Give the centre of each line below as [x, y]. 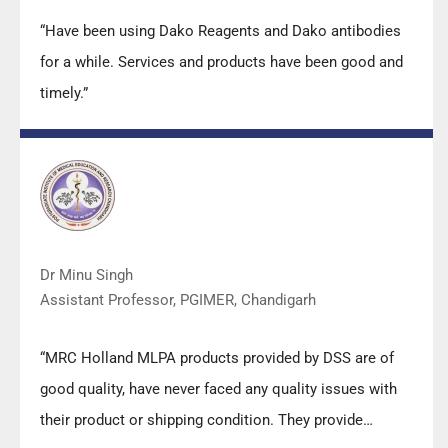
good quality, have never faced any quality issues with [218, 388]
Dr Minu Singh [86, 274]
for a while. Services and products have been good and [221, 61]
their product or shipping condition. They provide [201, 419]
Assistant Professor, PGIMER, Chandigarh [178, 299]
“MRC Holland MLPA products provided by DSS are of [217, 357]
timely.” [64, 92]
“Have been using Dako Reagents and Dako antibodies [220, 30]
